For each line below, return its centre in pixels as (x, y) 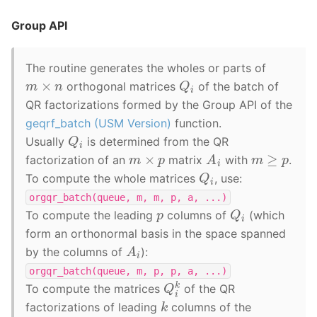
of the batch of (237, 86)
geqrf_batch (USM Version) (98, 123)
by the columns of (76, 252)
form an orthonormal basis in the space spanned (156, 233)
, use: (229, 178)
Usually (47, 141)
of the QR (208, 288)
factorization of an (77, 160)
